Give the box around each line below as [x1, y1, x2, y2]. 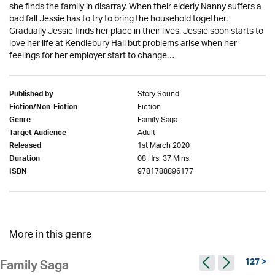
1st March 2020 [137, 137, 190, 154]
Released [9, 139, 41, 154]
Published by [9, 88, 53, 103]
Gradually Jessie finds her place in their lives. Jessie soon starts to [9, 22, 263, 41]
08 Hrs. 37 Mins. [137, 150, 191, 167]
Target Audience [9, 126, 66, 141]
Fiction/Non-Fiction [9, 101, 77, 115]
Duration [9, 152, 40, 167]
